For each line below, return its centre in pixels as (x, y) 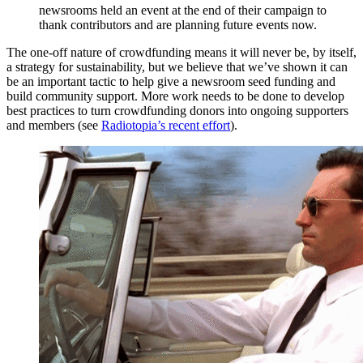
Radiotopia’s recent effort (166, 126)
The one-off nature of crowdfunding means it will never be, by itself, (181, 53)
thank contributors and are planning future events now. (178, 25)
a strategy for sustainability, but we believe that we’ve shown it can (177, 67)
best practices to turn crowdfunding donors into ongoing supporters (177, 111)
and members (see (54, 126)
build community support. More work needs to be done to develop (175, 96)
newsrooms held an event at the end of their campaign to (183, 11)
